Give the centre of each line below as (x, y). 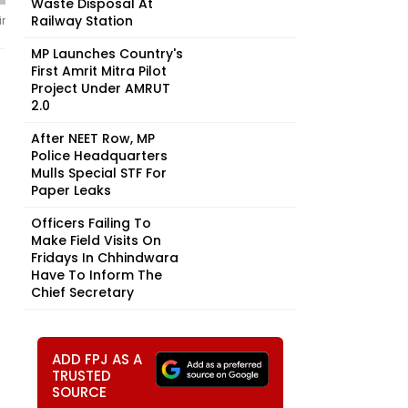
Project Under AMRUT (101, 88)
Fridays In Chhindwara (105, 258)
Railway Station (82, 21)
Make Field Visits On (96, 240)
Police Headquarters (99, 156)
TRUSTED (82, 376)
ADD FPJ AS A (97, 359)
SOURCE (79, 392)
